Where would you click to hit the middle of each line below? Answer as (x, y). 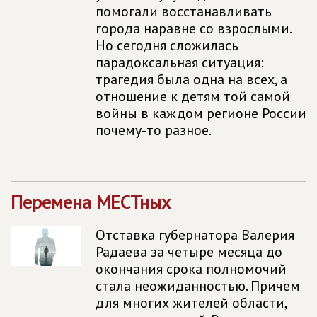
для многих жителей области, (191, 303)
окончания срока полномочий (191, 269)
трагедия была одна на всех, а (191, 79)
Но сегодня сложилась (167, 45)
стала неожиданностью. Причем (198, 286)
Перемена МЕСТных (91, 202)
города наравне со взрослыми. (193, 28)
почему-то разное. (154, 130)
